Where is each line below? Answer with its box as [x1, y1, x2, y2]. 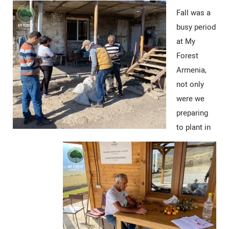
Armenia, [176, 65, 207, 75]
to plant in [176, 122, 211, 132]
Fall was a [176, 8, 211, 17]
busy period [176, 22, 216, 32]
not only [176, 79, 204, 89]
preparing [176, 108, 208, 118]
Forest [176, 51, 198, 60]
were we [176, 94, 204, 103]
